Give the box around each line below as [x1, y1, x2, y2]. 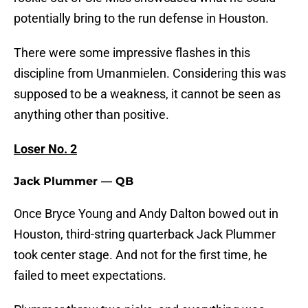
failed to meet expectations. [14, 268, 166, 283]
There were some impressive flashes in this [14, 45, 250, 60]
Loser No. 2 [14, 142, 77, 157]
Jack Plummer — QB [14, 175, 133, 188]
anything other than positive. [14, 107, 169, 122]
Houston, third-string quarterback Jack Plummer [14, 227, 276, 242]
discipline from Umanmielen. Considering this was [14, 66, 286, 81]
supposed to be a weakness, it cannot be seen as [14, 87, 280, 102]
